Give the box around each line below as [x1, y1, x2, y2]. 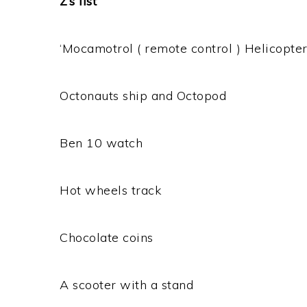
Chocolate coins [60, 230, 153, 245]
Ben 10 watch [60, 135, 143, 151]
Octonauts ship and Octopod [60, 88, 226, 103]
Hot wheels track [60, 182, 161, 198]
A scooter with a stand [60, 277, 193, 293]
